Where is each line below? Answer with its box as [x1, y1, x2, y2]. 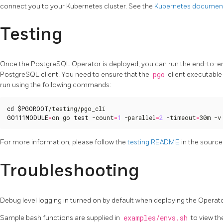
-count [89, 113, 114, 121]
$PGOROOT [17, 104, 48, 112]
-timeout [163, 113, 196, 121]
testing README [127, 138, 180, 147]
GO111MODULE [7, 113, 48, 121]
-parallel [121, 113, 156, 121]
